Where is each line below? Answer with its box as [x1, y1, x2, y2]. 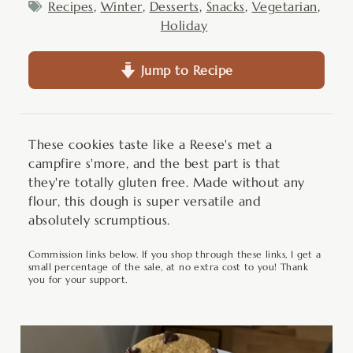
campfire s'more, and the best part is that [28, 155, 280, 171]
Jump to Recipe [136, 62, 233, 78]
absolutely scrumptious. [28, 212, 170, 228]
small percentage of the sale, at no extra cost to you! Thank [28, 261, 308, 273]
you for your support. [28, 273, 128, 285]
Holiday [160, 17, 208, 33]
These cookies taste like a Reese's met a [28, 136, 272, 152]
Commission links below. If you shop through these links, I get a [28, 248, 321, 260]
